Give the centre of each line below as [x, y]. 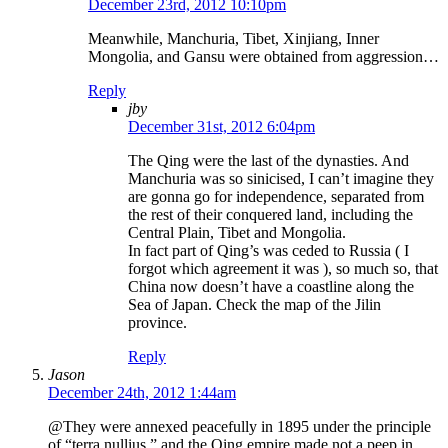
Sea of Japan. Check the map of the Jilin [254, 305]
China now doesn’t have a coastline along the [271, 287]
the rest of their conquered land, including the [270, 215]
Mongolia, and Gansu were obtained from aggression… [263, 57]
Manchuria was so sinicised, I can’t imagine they [281, 179]
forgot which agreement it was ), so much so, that [283, 269]
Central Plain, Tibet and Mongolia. [237, 233]
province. [157, 323]
